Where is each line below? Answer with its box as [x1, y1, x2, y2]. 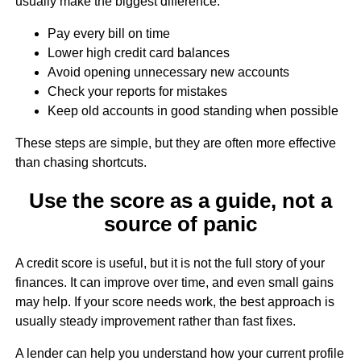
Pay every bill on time [47, 27, 170, 41]
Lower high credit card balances [47, 46, 230, 60]
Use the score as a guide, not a [28, 189, 332, 213]
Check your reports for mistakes [47, 85, 227, 99]
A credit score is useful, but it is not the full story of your [15, 255, 325, 270]
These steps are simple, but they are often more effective [15, 136, 336, 151]
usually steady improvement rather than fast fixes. [15, 313, 296, 328]
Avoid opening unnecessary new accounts [47, 65, 289, 80]
